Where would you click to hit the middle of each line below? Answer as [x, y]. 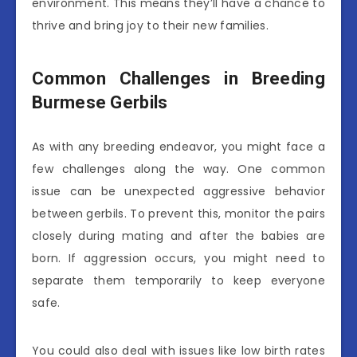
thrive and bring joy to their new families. [150, 25]
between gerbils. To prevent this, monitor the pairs [178, 213]
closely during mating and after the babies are [178, 235]
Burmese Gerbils [100, 102]
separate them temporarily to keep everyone [178, 280]
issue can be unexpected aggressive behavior [178, 191]
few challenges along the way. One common [178, 169]
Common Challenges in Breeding [178, 78]
